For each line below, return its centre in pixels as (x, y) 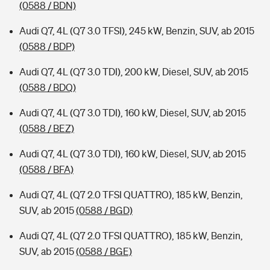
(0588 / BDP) (47, 46)
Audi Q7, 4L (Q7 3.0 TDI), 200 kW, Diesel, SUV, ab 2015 (134, 72)
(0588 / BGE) (104, 251)
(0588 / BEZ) (47, 128)
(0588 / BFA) (46, 169)
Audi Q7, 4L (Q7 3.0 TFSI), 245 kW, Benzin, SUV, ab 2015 (137, 31)
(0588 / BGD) (104, 210)
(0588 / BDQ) (48, 87)
